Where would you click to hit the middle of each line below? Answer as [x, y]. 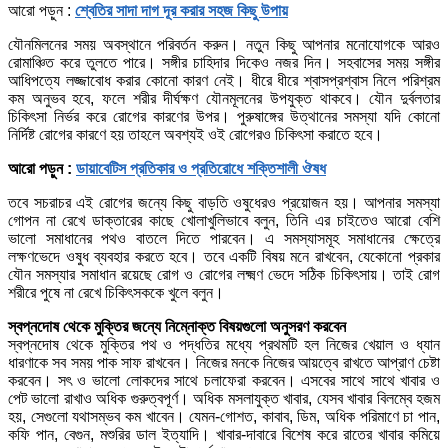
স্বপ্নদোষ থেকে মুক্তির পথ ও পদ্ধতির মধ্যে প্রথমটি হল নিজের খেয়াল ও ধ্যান [224, 344]
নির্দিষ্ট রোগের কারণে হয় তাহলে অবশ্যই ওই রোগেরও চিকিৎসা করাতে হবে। [195, 134]
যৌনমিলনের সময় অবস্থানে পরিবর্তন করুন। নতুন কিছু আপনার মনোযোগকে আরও [224, 44]
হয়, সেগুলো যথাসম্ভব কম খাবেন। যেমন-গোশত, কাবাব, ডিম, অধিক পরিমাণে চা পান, [224, 416]
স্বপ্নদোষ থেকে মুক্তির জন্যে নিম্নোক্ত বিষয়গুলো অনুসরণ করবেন [177, 326]
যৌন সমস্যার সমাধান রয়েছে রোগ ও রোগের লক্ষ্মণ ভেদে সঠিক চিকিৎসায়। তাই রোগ [224, 274]
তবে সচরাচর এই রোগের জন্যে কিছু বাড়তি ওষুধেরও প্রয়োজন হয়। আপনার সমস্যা [224, 202]
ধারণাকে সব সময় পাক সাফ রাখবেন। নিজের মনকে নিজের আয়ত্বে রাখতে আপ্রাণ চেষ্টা [224, 362]
